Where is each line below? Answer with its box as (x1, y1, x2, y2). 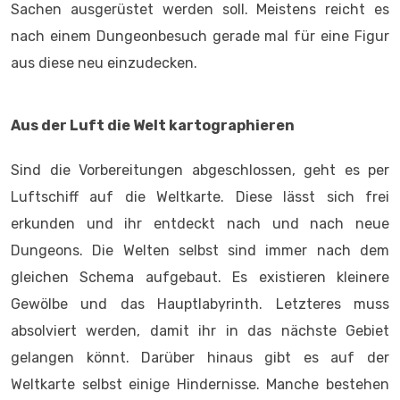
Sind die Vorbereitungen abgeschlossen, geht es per (11, 162, 389, 179)
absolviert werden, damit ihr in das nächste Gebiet (11, 322, 389, 339)
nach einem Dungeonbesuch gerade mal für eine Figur (11, 28, 389, 45)
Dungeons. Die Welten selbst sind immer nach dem (11, 242, 389, 259)
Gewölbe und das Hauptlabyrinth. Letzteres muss (11, 296, 389, 312)
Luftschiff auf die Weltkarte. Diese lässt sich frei (11, 188, 389, 205)
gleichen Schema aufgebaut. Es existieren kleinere (11, 269, 389, 286)
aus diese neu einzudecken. (11, 54, 197, 71)
